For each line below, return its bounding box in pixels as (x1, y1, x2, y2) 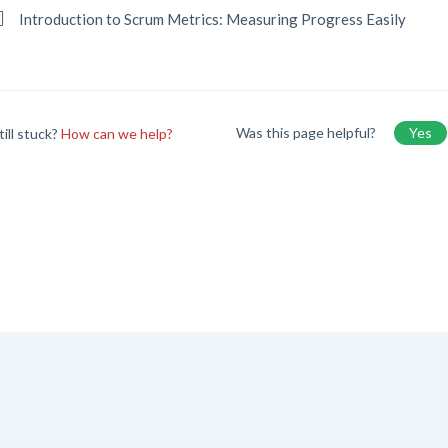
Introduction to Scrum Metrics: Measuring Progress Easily (19, 10, 407, 28)
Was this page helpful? (235, 124, 379, 141)
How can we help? (61, 124, 174, 142)
